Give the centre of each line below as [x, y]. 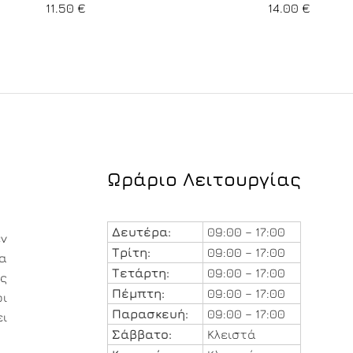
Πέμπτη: [138, 294]
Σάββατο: [141, 334]
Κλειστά [231, 334]
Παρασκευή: [150, 314]
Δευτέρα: [141, 232]
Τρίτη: [131, 253]
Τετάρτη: [140, 273]
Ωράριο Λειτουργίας [204, 179]
